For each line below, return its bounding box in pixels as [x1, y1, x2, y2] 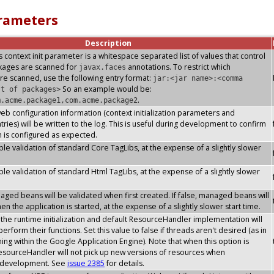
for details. [105, 257, 144, 268]
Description [84, 37, 131, 48]
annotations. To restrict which [126, 61, 231, 72]
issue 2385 [67, 257, 105, 268]
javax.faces [79, 62, 126, 72]
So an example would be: [61, 83, 152, 94]
